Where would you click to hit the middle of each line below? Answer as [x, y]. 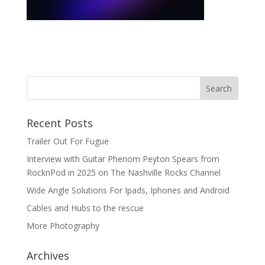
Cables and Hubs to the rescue [85, 208]
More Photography [63, 225]
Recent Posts [59, 123]
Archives [48, 255]
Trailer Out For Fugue [67, 141]
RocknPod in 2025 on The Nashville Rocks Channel [123, 172]
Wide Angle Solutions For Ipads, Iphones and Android [128, 190]
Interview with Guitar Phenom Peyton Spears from [123, 159]
